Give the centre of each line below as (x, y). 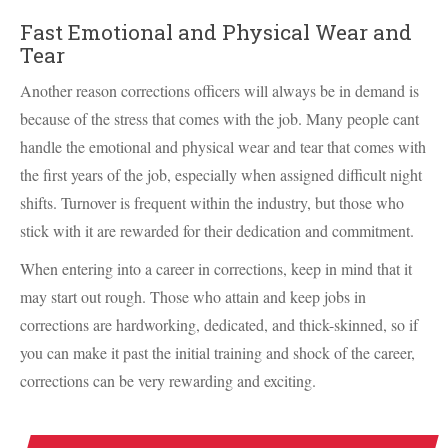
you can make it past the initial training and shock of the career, (217, 352)
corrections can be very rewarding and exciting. (168, 380)
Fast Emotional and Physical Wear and (216, 32)
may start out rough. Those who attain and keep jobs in (193, 296)
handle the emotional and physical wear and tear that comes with (223, 146)
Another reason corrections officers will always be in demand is (219, 90)
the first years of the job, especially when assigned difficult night (221, 174)
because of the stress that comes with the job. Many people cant (219, 118)
